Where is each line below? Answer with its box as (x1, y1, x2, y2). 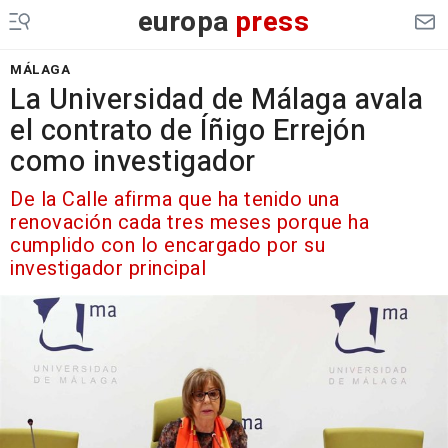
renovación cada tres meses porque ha (10, 208, 369, 237)
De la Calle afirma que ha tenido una (10, 185, 339, 214)
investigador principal (10, 254, 206, 283)
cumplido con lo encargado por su (10, 231, 325, 260)
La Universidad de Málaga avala (10, 79, 423, 121)
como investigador (10, 141, 256, 183)
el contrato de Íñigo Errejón (10, 110, 366, 152)
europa (137, 2, 230, 43)
